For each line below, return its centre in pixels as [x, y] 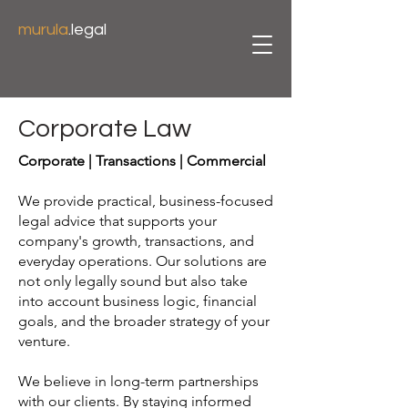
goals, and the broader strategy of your [144, 321]
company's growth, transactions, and [136, 241]
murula [43, 30]
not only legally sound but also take [133, 281]
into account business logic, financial [138, 301]
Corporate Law [105, 129]
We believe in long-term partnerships [138, 381]
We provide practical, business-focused [146, 201]
